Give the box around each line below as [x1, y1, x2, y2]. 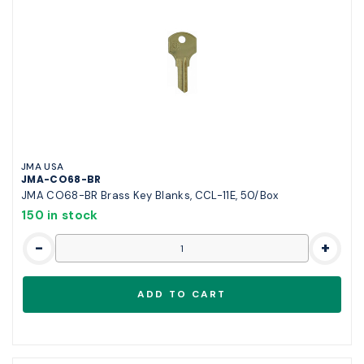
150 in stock [21, 206, 98, 223]
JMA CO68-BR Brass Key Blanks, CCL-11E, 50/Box [21, 188, 279, 202]
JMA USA [21, 159, 64, 173]
